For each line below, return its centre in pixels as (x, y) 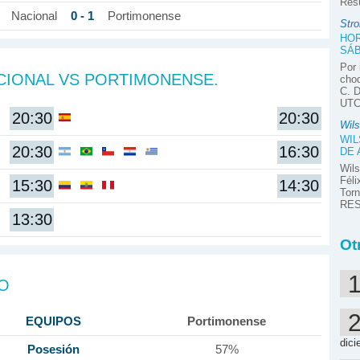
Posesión (53, 350)
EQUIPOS (53, 321)
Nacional (34, 16)
